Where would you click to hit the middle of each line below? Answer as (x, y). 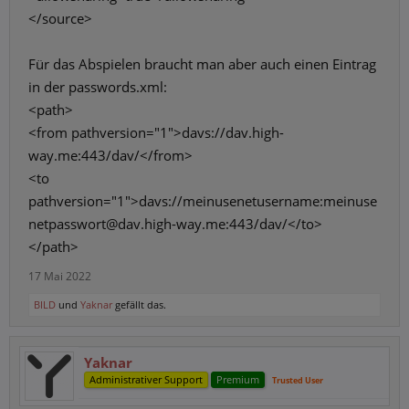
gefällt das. (139, 304)
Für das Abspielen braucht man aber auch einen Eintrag (202, 64)
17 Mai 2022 (60, 276)
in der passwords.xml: (98, 87)
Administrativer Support (146, 379)
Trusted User (298, 380)
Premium (238, 379)
